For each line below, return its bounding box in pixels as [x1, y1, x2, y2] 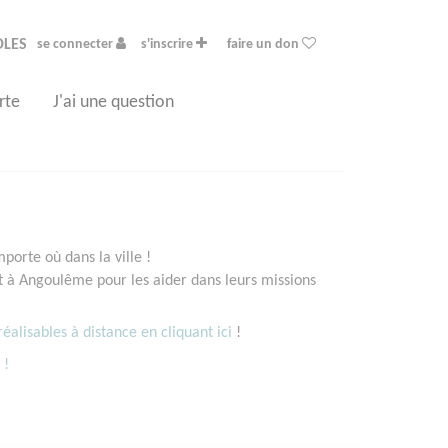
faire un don [227, 37, 302, 52]
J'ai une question [53, 93, 174, 112]
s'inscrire [141, 37, 196, 52]
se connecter [37, 37, 116, 52]
